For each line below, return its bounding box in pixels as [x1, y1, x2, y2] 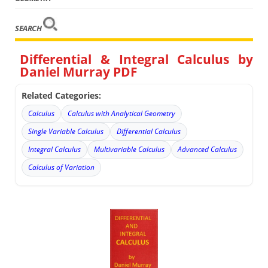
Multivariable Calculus [94, 144, 165, 154]
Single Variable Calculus [28, 126, 104, 136]
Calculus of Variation [28, 162, 95, 172]
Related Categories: [22, 89, 102, 101]
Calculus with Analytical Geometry [68, 108, 176, 118]
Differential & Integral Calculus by [20, 50, 253, 68]
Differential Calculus [117, 126, 181, 136]
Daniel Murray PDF [20, 63, 138, 80]
